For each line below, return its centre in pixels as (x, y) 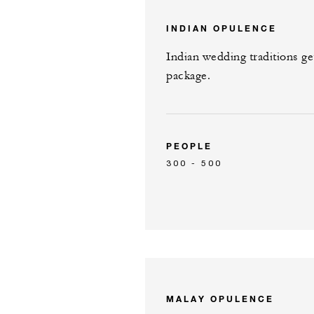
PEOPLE (189, 145)
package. (188, 75)
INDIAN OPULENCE (221, 28)
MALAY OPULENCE (220, 298)
